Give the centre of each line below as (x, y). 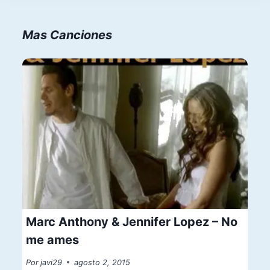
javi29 (52, 262)
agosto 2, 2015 (102, 262)
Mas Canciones (67, 35)
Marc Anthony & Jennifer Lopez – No (132, 221)
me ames (53, 240)
